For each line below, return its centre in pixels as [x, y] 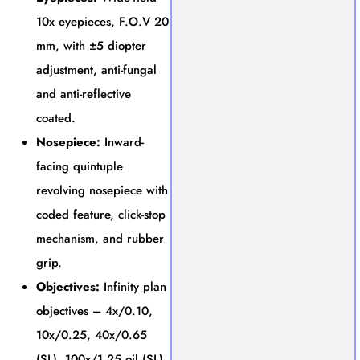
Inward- [122, 142]
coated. [56, 118]
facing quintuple [80, 166]
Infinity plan [133, 286]
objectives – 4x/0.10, [94, 311]
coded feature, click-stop [101, 214]
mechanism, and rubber [100, 238]
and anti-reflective [84, 94]
